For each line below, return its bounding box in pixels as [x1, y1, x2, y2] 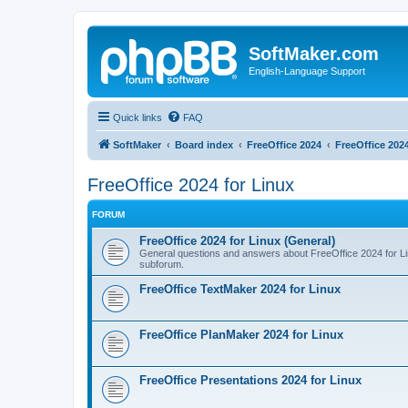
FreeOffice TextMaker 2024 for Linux [139, 281, 341, 296]
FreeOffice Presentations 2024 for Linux [139, 372, 362, 387]
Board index [175, 138, 233, 150]
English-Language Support [249, 66, 365, 76]
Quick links [113, 111, 162, 123]
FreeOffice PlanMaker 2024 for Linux [139, 327, 343, 342]
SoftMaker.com [249, 44, 379, 64]
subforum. [139, 258, 184, 270]
